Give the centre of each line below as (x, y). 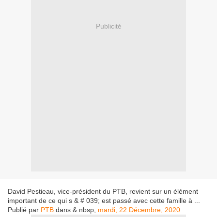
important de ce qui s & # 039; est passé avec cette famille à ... (104, 201)
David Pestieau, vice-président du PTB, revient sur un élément (103, 192)
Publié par (24, 210)
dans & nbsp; (77, 210)
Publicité (108, 26)
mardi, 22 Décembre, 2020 (139, 210)
